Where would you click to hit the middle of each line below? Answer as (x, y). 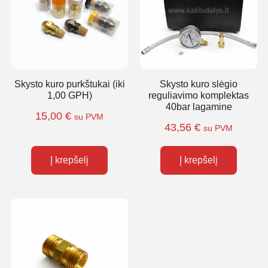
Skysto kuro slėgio (199, 84)
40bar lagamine (199, 107)
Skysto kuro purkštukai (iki (69, 84)
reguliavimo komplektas (199, 95)
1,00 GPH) (69, 95)
